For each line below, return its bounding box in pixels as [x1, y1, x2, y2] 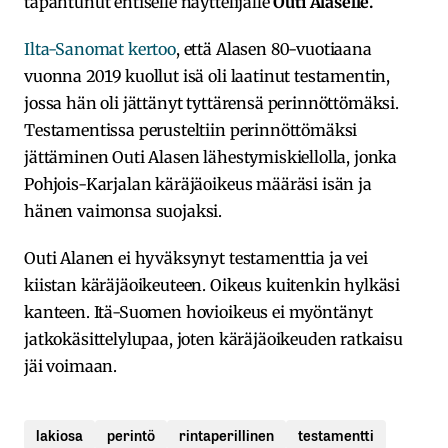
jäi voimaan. [24, 355, 118, 376]
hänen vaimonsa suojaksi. [24, 200, 223, 221]
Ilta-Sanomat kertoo [24, 38, 176, 59]
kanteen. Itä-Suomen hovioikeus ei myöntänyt [24, 301, 374, 322]
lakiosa [36, 423, 83, 445]
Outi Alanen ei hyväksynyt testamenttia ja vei [24, 247, 368, 268]
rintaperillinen [179, 423, 274, 445]
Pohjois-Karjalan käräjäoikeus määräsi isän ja [24, 173, 372, 194]
